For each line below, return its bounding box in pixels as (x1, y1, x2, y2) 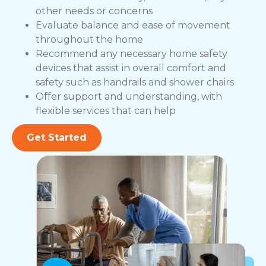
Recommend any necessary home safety (36, 48, 227, 60)
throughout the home (36, 34, 143, 46)
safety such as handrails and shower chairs (36, 77, 234, 88)
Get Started (27, 132, 87, 144)
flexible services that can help (36, 105, 176, 117)
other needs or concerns (36, 5, 153, 17)
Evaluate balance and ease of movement (36, 20, 230, 31)
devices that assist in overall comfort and (36, 62, 226, 74)
